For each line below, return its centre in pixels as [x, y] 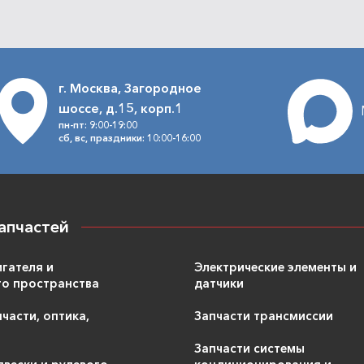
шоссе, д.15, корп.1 [120, 108]
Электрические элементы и [275, 267]
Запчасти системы [249, 349]
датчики [219, 284]
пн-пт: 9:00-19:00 [97, 124]
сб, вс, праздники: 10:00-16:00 [129, 137]
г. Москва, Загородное [130, 87]
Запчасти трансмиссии [264, 316]
